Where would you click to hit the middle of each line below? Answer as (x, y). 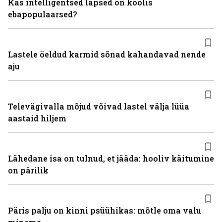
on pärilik (28, 170)
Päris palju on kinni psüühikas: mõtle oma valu (105, 210)
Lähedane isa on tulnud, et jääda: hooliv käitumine (111, 158)
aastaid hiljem (37, 118)
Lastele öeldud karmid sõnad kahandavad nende (107, 54)
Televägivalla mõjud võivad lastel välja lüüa (99, 106)
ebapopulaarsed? (42, 14)
